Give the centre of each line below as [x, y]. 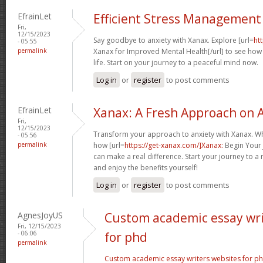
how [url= [109, 145]
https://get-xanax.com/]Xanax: [174, 145]
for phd [126, 237]
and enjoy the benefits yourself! [146, 167]
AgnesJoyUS [40, 215]
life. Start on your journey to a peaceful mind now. [176, 62]
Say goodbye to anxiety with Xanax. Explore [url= [173, 40]
